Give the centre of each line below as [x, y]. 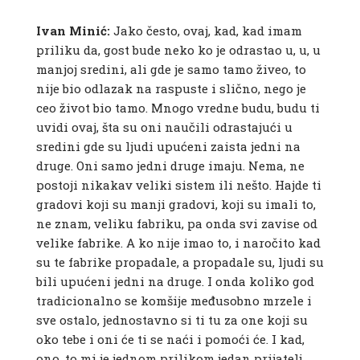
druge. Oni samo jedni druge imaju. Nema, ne [170, 166]
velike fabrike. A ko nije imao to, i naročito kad [178, 243]
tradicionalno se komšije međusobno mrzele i [174, 301]
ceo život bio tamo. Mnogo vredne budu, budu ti [178, 108]
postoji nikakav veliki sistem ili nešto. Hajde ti [178, 185]
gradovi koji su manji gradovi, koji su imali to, [176, 205]
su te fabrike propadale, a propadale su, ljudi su [180, 262]
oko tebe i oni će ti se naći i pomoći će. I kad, [170, 340]
